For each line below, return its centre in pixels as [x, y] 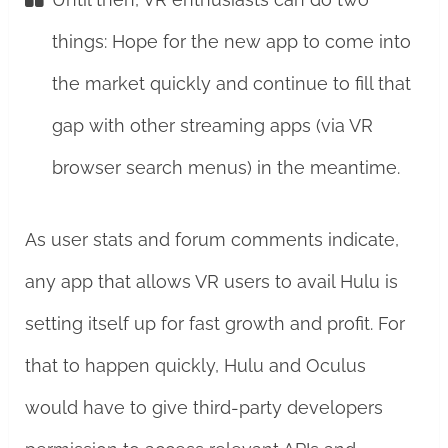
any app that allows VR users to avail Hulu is [211, 281]
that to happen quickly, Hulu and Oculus [195, 365]
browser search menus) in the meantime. [225, 167]
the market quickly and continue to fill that [231, 83]
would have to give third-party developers [203, 407]
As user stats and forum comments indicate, [211, 239]
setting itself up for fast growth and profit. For [214, 323]
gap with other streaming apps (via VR [212, 125]
